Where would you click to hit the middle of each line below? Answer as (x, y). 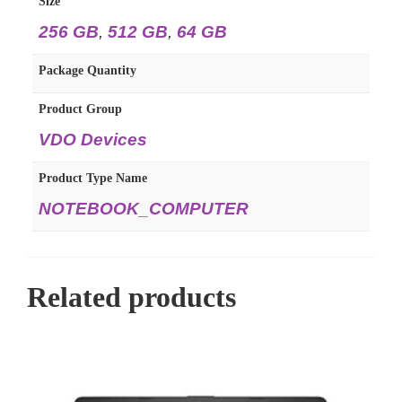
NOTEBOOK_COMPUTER (144, 208)
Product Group (80, 109)
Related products (131, 297)
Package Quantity (87, 70)
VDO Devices (93, 139)
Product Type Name (93, 178)
